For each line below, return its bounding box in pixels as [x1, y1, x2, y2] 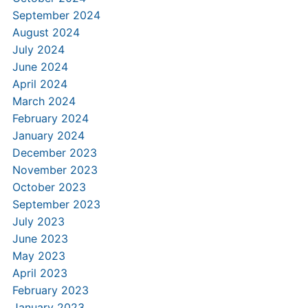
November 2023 [12, 163, 98, 177]
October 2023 [12, 180, 86, 194]
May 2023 [12, 249, 65, 263]
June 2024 [12, 60, 68, 74]
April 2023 [12, 266, 67, 280]
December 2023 [12, 146, 97, 159]
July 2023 [12, 214, 65, 228]
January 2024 [12, 129, 85, 142]
